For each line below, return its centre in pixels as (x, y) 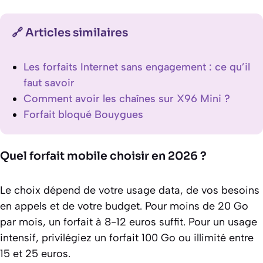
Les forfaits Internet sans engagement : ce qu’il (137, 67)
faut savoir (49, 83)
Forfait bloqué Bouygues (83, 115)
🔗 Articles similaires (70, 33)
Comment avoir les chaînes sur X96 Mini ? (127, 99)
